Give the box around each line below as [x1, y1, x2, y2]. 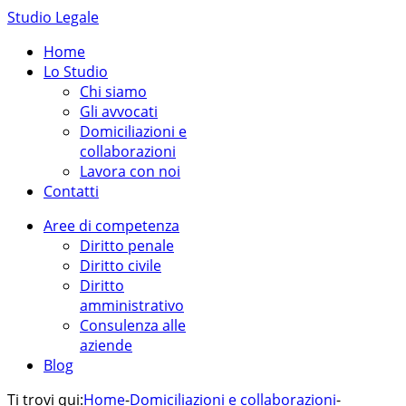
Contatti [43, 181, 99, 201]
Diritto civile [80, 256, 161, 275]
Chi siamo [80, 82, 147, 101]
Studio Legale [7, 7, 99, 27]
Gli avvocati [80, 101, 158, 121]
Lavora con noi [80, 161, 180, 181]
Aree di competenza [43, 216, 179, 236]
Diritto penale [80, 236, 174, 256]
